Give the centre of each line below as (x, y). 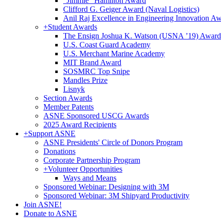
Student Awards (73, 27)
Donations (59, 151)
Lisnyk (74, 89)
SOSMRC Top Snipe (96, 71)
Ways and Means (90, 178)
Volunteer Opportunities (85, 169)
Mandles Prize (85, 80)
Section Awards (68, 98)
